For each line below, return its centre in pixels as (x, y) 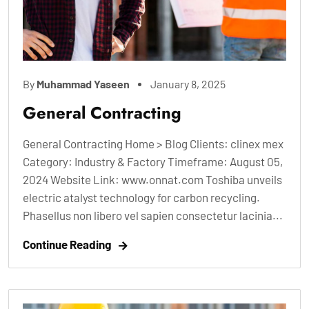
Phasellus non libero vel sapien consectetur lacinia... (153, 216)
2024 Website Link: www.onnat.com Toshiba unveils (152, 180)
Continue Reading (67, 245)
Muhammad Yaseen (83, 84)
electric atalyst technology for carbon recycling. (141, 198)
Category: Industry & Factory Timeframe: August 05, (153, 162)
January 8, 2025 (188, 84)
